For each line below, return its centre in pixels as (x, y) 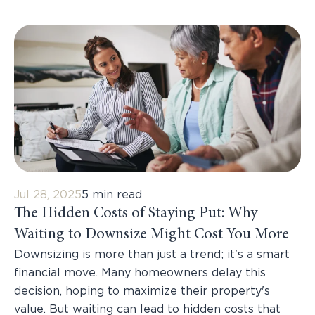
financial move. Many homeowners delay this (140, 273)
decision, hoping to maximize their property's (142, 291)
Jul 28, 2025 (48, 195)
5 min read (112, 195)
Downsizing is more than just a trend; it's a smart (152, 255)
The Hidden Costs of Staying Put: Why (136, 214)
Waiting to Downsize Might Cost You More (152, 235)
